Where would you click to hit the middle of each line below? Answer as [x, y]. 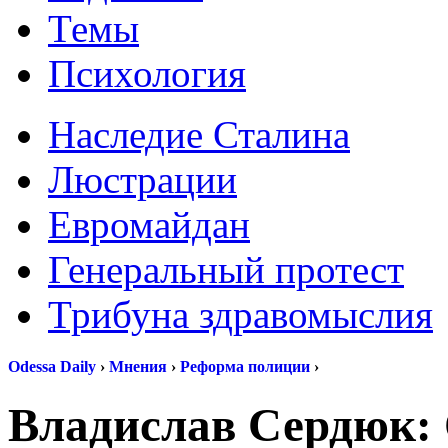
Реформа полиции [245, 367]
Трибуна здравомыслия [240, 314]
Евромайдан [149, 224]
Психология [147, 73]
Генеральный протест [226, 269]
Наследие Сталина [199, 134]
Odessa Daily [52, 367]
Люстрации [142, 179]
